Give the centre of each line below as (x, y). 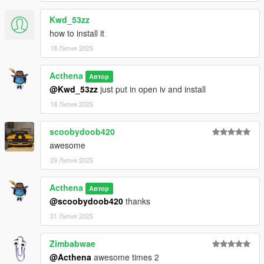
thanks (137, 201)
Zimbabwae (72, 244)
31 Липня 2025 (72, 216)
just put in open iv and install (152, 89)
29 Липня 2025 (72, 160)
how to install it (77, 33)
